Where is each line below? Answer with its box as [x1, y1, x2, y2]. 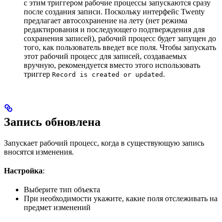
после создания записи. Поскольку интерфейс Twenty [24, 7, 205, 16]
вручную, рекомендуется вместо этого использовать [24, 61, 200, 70]
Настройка [4, 166, 43, 175]
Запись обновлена [4, 115, 101, 129]
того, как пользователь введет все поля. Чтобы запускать [24, 43, 216, 52]
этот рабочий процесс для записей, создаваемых [24, 52, 187, 61]
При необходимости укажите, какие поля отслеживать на [24, 194, 218, 203]
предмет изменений [24, 203, 91, 212]
